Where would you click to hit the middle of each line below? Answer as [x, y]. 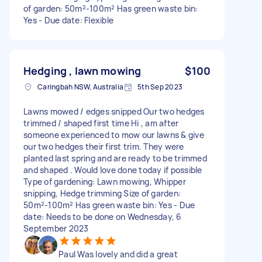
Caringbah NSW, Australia [80, 87]
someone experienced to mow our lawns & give [114, 135]
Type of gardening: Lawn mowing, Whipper [105, 181]
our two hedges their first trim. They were [104, 146]
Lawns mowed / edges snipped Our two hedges [114, 111]
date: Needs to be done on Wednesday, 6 [103, 216]
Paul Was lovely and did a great [118, 254]
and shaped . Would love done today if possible [113, 170]
